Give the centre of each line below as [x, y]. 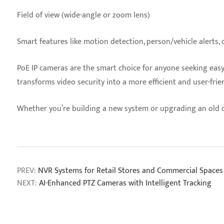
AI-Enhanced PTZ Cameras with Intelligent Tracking [125, 183]
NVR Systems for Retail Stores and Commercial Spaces [130, 171]
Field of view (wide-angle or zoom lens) [83, 15]
